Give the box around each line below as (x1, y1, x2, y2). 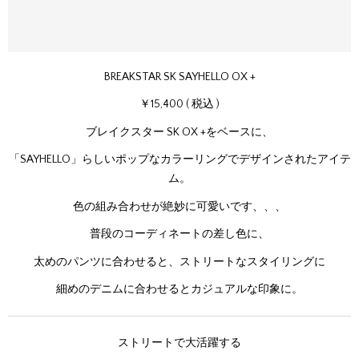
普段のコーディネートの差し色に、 (90, 228, 269, 240)
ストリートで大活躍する (118, 337, 241, 349)
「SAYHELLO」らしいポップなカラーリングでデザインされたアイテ (8, 153, 351, 166)
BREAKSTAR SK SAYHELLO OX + (103, 70, 256, 83)
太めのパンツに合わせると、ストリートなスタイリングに (34, 255, 325, 268)
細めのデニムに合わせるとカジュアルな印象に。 (56, 283, 303, 296)
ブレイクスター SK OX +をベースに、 (86, 125, 273, 139)
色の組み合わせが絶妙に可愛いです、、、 (73, 200, 286, 213)
